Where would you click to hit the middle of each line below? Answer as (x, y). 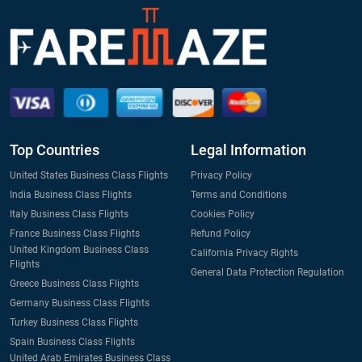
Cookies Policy (223, 214)
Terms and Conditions (239, 194)
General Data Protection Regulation (267, 272)
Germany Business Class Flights (80, 303)
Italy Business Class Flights (69, 214)
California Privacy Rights (244, 253)
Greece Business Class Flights (74, 283)
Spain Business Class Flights (72, 341)
